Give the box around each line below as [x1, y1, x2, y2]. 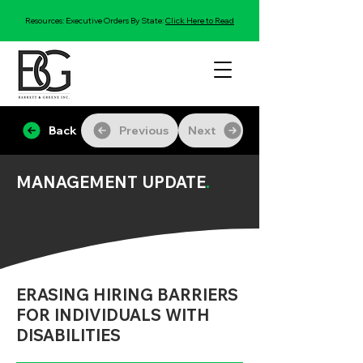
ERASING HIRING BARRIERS [16, 284, 238, 305]
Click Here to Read [165, 15, 234, 26]
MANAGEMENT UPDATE [16, 172, 206, 192]
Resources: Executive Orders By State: [25, 15, 165, 26]
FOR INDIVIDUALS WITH [16, 305, 210, 325]
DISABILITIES [16, 325, 121, 345]
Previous [118, 123, 169, 138]
